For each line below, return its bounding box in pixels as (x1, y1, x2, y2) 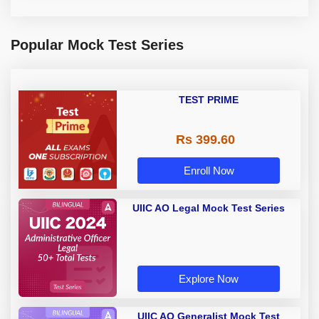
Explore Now (179, 273, 239, 286)
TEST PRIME (179, 93, 239, 105)
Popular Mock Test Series (11, 36, 184, 53)
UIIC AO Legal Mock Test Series (132, 202, 286, 214)
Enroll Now (183, 164, 234, 177)
